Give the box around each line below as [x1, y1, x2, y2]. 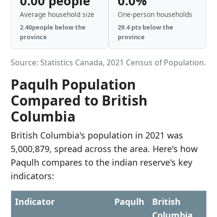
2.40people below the [20, 23, 86, 31]
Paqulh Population [11, 75, 136, 93]
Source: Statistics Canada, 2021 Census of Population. [11, 57, 206, 68]
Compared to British [11, 91, 147, 109]
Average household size [20, 10, 94, 19]
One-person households [118, 10, 192, 19]
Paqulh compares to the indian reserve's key [11, 156, 192, 168]
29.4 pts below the [118, 23, 173, 31]
